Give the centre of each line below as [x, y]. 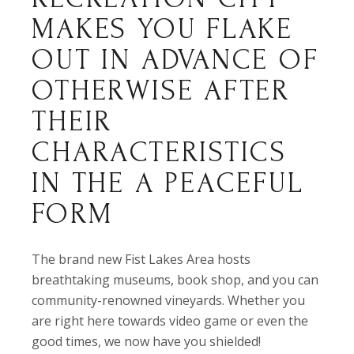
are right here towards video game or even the [170, 321]
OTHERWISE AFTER [161, 90]
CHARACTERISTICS [159, 152]
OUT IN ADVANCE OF [175, 60]
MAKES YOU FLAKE [162, 29]
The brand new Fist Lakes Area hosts [141, 259]
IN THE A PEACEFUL [168, 183]
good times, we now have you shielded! [147, 341]
